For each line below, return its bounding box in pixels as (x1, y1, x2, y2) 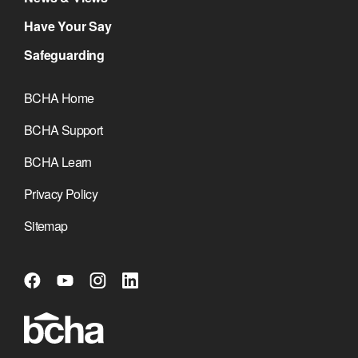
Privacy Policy (24, 184, 98, 203)
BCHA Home (24, 88, 94, 107)
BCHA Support (24, 120, 103, 139)
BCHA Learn (24, 152, 92, 171)
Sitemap (24, 216, 68, 235)
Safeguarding (24, 45, 105, 64)
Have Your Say (24, 16, 112, 35)
